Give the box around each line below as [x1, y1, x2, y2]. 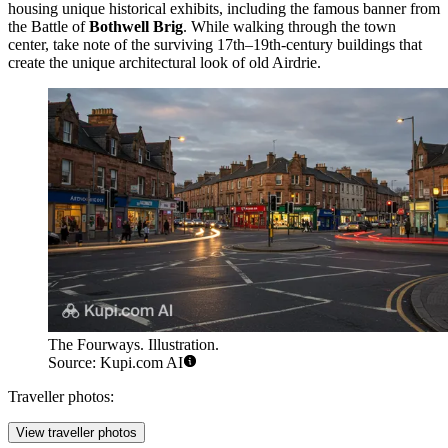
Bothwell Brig [89, 17, 183, 35]
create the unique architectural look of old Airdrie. [8, 53, 321, 71]
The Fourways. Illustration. [48, 336, 219, 354]
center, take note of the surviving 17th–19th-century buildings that [8, 35, 422, 53]
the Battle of [8, 17, 89, 35]
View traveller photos [16, 425, 137, 441]
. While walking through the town [183, 17, 396, 35]
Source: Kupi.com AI [48, 354, 183, 372]
